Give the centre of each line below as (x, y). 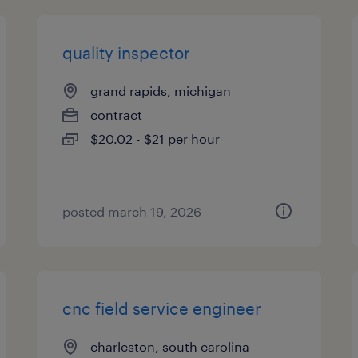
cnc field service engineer (162, 308)
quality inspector (127, 53)
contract (117, 115)
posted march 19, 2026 (132, 211)
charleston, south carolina (170, 346)
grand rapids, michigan (161, 91)
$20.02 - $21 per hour (155, 139)
